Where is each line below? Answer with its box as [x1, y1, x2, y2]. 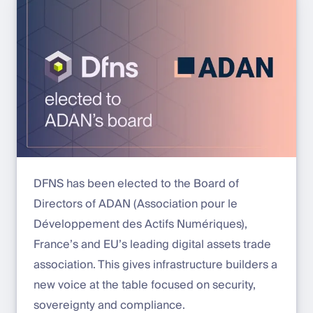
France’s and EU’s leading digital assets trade [34, 234, 271, 254]
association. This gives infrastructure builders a [34, 254, 277, 275]
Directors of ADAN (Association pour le [34, 194, 238, 214]
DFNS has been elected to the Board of [34, 173, 239, 194]
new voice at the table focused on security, [34, 275, 256, 295]
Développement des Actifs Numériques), [34, 214, 247, 234]
